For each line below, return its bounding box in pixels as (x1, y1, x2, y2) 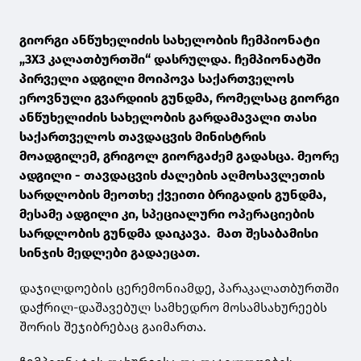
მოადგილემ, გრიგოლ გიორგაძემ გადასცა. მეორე (19, 148, 339, 164)
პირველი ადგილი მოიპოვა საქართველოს (19, 71, 294, 87)
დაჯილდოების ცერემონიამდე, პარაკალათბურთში (19, 280, 339, 297)
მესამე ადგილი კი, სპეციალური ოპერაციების (19, 206, 314, 222)
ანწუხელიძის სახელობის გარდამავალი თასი (19, 110, 317, 126)
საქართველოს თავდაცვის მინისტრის (19, 129, 266, 145)
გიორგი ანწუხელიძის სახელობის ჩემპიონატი (19, 32, 320, 48)
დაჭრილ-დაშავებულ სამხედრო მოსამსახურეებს (19, 300, 327, 316)
